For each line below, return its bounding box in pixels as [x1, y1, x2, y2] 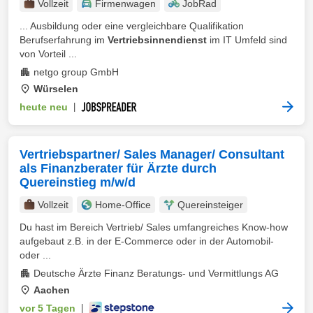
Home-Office [95, 199, 151, 210]
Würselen [34, 83, 78, 94]
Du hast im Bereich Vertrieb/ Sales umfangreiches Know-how [20, 221, 288, 233]
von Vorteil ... [20, 48, 77, 59]
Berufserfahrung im [20, 34, 108, 45]
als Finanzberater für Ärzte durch [20, 161, 217, 175]
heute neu [20, 101, 68, 112]
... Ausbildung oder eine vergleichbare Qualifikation [20, 20, 244, 31]
